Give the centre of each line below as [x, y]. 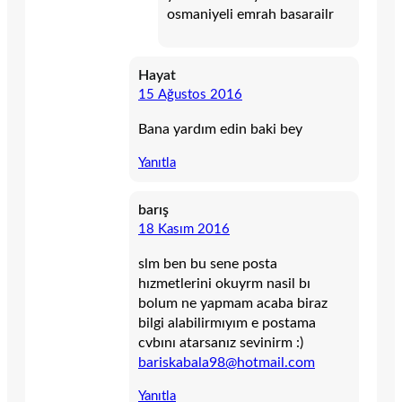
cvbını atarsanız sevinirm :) [221, 343]
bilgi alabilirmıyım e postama [227, 323]
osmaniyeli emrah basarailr [250, 14]
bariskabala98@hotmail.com [227, 363]
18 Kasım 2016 [184, 229]
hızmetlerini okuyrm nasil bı [224, 284]
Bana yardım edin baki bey [220, 129]
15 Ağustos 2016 [190, 95]
